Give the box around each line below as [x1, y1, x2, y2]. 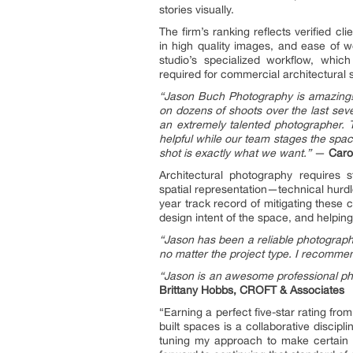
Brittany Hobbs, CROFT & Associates [159, 284, 344, 296]
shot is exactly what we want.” [159, 147, 311, 159]
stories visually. [159, 3, 234, 16]
